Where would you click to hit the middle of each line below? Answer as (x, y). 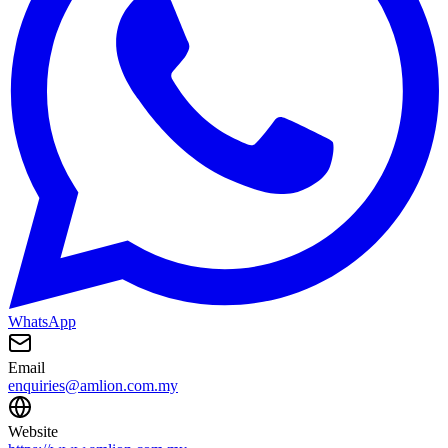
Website (33, 432)
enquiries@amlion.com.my (93, 386)
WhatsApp (42, 322)
